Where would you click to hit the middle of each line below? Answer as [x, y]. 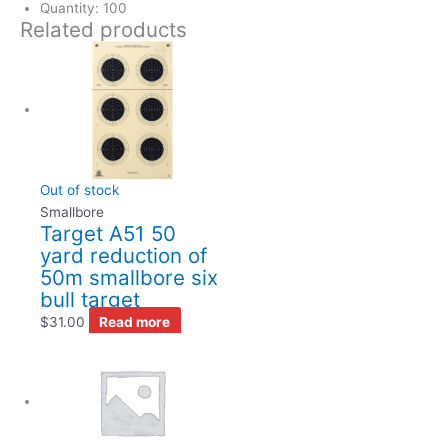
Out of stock [79, 190]
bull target [90, 300]
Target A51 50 [108, 234]
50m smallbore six [129, 278]
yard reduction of [123, 256]
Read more [135, 322]
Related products [103, 30]
